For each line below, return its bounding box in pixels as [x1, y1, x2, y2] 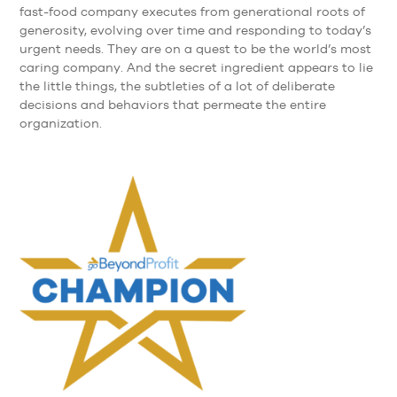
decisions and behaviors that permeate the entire [19, 97, 327, 113]
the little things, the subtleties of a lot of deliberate [19, 79, 336, 94]
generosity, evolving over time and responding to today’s [19, 23, 372, 38]
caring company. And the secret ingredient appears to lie [19, 60, 374, 75]
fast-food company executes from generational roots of [19, 4, 366, 19]
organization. [19, 116, 103, 131]
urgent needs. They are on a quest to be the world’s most [19, 42, 372, 57]
